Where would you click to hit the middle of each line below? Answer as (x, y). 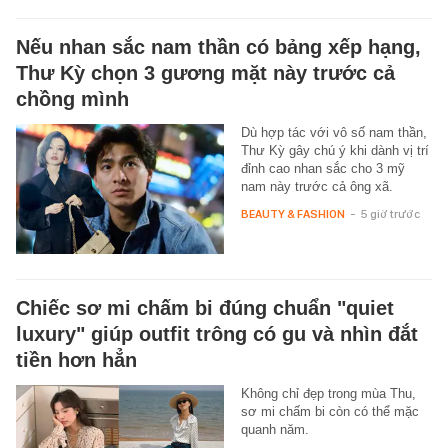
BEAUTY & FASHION (292, 213)
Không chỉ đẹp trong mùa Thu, (328, 393)
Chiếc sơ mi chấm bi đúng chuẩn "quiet (205, 307)
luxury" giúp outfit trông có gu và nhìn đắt (217, 333)
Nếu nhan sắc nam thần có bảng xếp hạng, (218, 46)
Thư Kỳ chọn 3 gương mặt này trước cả (205, 72)
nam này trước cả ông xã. (316, 186)
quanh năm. (274, 429)
